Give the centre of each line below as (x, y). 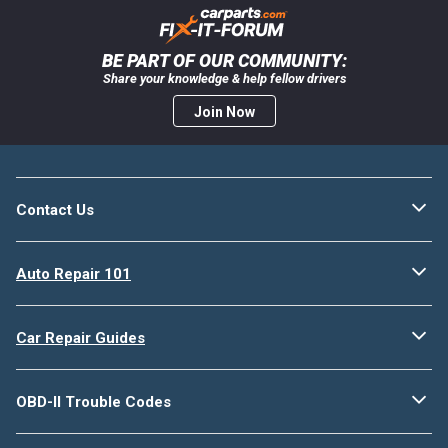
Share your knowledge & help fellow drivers (224, 78)
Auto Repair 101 (73, 273)
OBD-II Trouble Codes (93, 401)
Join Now (224, 111)
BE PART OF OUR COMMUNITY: (224, 60)
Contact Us (55, 209)
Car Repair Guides (80, 337)
